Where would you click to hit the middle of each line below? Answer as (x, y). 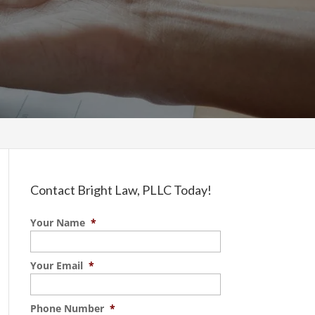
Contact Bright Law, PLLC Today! (121, 190)
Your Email (56, 265)
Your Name (57, 223)
